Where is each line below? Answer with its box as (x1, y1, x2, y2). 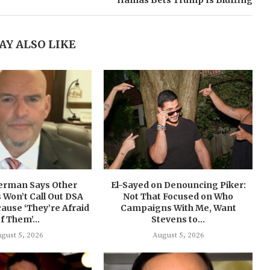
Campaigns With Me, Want (120, 202, 236, 213)
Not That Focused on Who (123, 190, 234, 202)
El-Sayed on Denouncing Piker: (110, 179, 246, 190)
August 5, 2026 (152, 230, 204, 240)
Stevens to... (151, 213, 206, 225)
